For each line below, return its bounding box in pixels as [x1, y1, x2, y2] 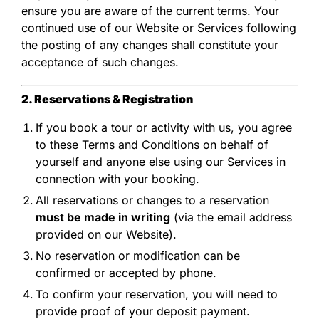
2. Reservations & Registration [21, 91, 193, 106]
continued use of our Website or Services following [21, 20, 296, 35]
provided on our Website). [36, 226, 177, 241]
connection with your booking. [36, 171, 199, 186]
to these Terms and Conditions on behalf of [36, 137, 268, 152]
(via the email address [170, 209, 292, 224]
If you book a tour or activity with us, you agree [36, 120, 292, 135]
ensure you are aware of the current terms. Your [21, 3, 279, 18]
